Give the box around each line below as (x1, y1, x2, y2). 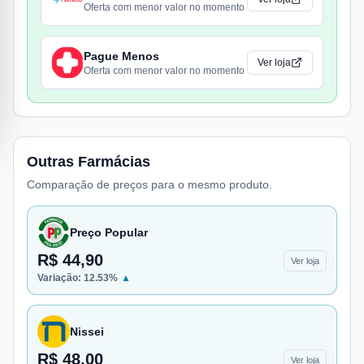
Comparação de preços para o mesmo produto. (27, 178, 272, 191)
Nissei (70, 325, 104, 338)
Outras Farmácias (27, 154, 150, 170)
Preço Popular (70, 226, 148, 239)
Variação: (37, 272, 84, 284)
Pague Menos (84, 50, 159, 63)
